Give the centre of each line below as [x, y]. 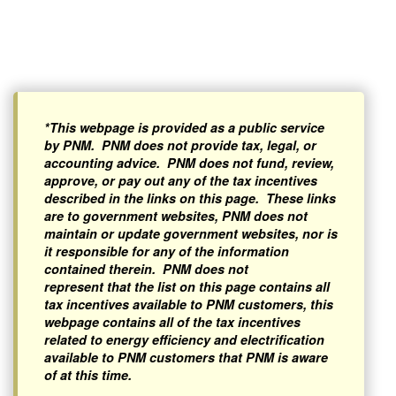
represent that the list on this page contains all [187, 286]
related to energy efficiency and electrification [184, 339]
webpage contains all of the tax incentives [172, 322]
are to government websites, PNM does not [176, 216]
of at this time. [88, 375]
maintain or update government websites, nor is [191, 233]
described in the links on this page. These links [190, 198]
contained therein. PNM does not [146, 269]
